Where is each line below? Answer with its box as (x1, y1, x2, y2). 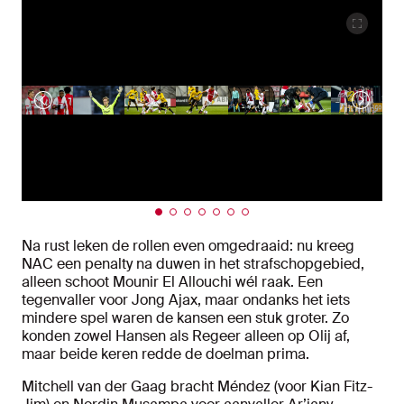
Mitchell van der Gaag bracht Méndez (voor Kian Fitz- (22, 377, 372, 397)
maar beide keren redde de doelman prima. (22, 344, 309, 364)
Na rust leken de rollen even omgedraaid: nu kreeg (22, 236, 354, 256)
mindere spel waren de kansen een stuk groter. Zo (22, 308, 349, 328)
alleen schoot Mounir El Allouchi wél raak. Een (22, 272, 323, 292)
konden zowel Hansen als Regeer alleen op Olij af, (22, 326, 350, 346)
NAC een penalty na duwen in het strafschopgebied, (22, 254, 364, 274)
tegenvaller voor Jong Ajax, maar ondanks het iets (22, 290, 350, 310)
